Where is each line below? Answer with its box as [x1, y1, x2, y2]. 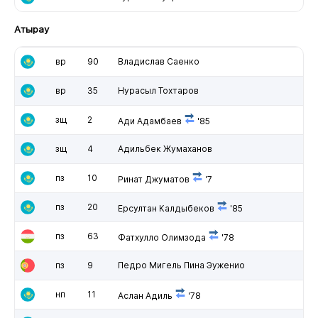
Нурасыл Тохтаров [117, 84, 199, 96]
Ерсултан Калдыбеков [117, 202, 214, 214]
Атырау [13, 23, 49, 35]
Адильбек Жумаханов [117, 143, 212, 154]
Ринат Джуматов [117, 173, 190, 185]
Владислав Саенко [117, 55, 199, 67]
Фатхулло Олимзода [117, 231, 206, 243]
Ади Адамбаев [117, 115, 182, 126]
